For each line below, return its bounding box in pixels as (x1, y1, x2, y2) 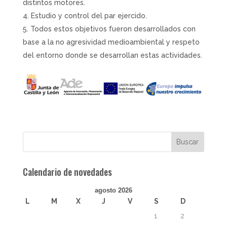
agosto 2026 (94, 186, 132, 195)
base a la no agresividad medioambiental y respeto (22, 38, 200, 47)
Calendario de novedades (22, 165, 112, 179)
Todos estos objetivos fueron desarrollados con (30, 25, 196, 33)
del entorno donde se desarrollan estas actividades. (22, 51, 202, 60)
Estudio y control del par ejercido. (30, 12, 147, 20)
